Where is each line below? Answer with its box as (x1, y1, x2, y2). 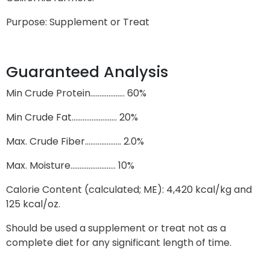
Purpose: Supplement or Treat (6, 14, 149, 29)
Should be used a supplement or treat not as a (6, 221, 226, 235)
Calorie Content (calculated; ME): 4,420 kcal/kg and (6, 182, 252, 196)
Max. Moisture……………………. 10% (6, 158, 134, 172)
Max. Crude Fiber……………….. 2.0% (6, 134, 144, 148)
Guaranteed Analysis (6, 61, 168, 83)
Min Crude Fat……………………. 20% (6, 110, 138, 124)
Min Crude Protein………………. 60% (6, 86, 146, 100)
